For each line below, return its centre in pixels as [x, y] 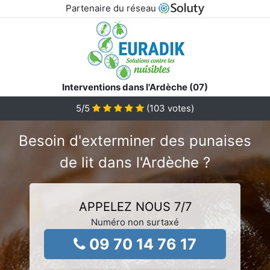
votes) [180, 108]
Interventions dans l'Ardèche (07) [135, 87]
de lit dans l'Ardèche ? [135, 162]
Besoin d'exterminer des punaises [135, 140]
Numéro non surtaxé [135, 222]
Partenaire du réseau [112, 8]
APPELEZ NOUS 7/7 [135, 206]
